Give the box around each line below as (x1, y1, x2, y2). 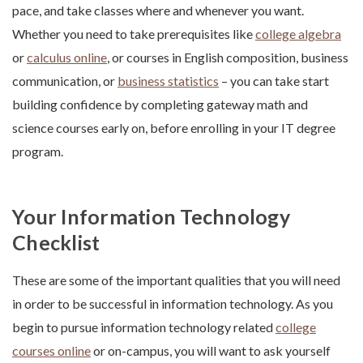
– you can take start (219, 73, 329, 89)
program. (12, 143, 63, 160)
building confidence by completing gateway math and (12, 96, 308, 113)
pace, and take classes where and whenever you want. (12, 2, 304, 19)
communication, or (12, 73, 117, 89)
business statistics (117, 73, 219, 89)
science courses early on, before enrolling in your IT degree (12, 120, 335, 136)
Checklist (12, 230, 100, 255)
